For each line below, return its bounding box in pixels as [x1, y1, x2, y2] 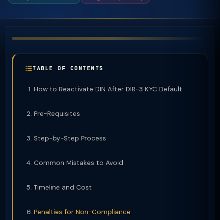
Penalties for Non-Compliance [34, 208, 131, 216]
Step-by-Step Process [34, 134, 106, 142]
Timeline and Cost [34, 183, 92, 192]
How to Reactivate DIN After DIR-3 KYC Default [34, 85, 182, 93]
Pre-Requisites [34, 110, 80, 118]
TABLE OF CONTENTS [32, 65, 104, 72]
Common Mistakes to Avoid [34, 159, 123, 167]
